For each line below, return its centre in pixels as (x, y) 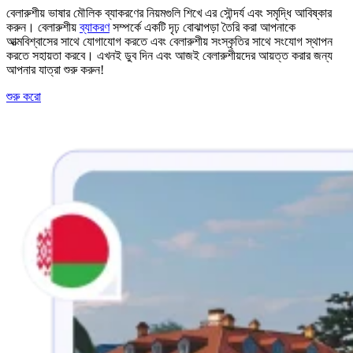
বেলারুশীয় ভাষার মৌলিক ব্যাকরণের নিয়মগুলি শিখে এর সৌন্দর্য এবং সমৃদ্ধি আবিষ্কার (169, 13)
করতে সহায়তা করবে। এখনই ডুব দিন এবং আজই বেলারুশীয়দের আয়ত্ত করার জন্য (169, 55)
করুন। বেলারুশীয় (43, 27)
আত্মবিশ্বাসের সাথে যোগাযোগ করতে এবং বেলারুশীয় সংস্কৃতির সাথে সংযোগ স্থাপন (169, 41)
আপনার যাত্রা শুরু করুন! (55, 69)
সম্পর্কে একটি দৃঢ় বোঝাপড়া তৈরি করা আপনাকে (203, 27)
